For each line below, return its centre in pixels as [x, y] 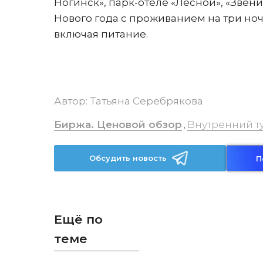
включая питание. [101, 34]
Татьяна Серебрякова [146, 101]
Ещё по [78, 219]
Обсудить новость [128, 158]
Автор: [72, 101]
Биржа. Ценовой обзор [118, 124]
